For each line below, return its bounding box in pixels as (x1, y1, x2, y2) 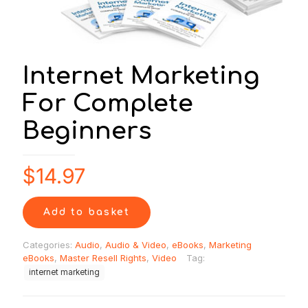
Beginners (23, 117, 151, 144)
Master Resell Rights (60, 252, 146, 263)
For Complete (23, 89, 193, 117)
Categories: (23, 239, 75, 250)
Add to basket (43, 206, 130, 217)
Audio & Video (105, 239, 166, 250)
